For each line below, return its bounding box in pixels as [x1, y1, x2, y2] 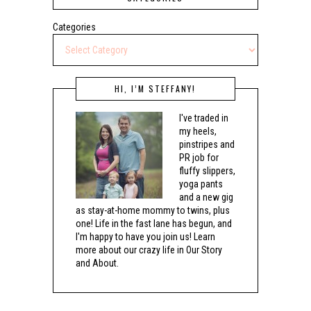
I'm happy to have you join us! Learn [75, 230, 215, 242]
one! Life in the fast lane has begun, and [75, 217, 232, 229]
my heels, [178, 125, 217, 137]
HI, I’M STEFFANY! [115, 82, 196, 94]
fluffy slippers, [178, 165, 235, 176]
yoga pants [178, 178, 223, 190]
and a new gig [178, 191, 233, 203]
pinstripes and [178, 138, 235, 150]
